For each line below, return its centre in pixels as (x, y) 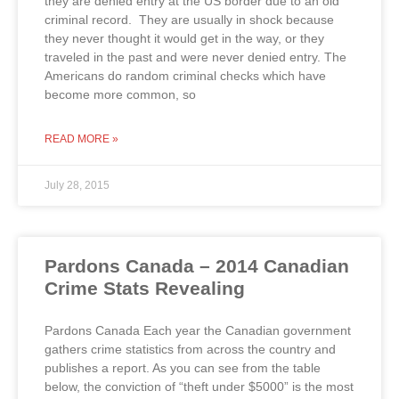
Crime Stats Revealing (145, 288)
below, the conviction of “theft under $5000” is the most (199, 386)
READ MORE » (81, 138)
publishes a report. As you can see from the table (183, 367)
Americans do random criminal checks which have (185, 75)
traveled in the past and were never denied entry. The (195, 57)
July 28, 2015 (77, 185)
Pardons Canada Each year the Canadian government (198, 330)
